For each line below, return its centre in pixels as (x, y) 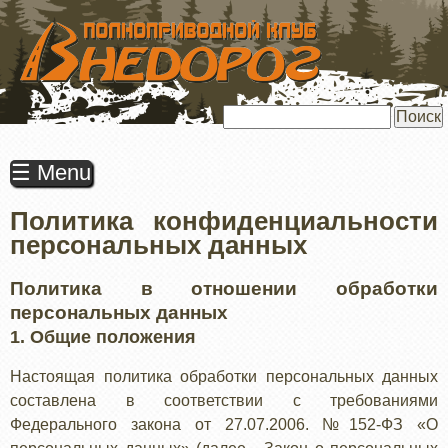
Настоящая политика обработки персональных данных (224, 376)
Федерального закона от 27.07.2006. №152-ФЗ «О (224, 424)
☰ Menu (51, 172)
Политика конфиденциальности (224, 221)
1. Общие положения (103, 337)
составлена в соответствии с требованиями (224, 400)
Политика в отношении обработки (224, 288)
